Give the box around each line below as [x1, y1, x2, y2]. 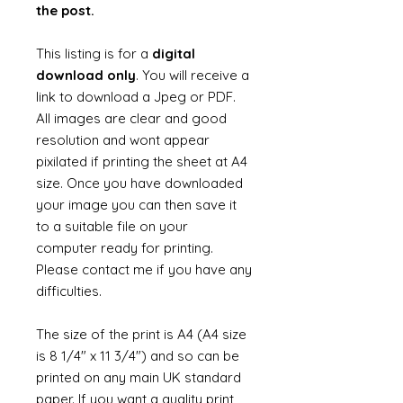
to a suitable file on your [36, 218, 188, 235]
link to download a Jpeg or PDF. [36, 88, 236, 105]
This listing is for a [36, 45, 152, 62]
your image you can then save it [36, 196, 237, 213]
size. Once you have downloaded [36, 175, 243, 192]
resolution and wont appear [36, 131, 210, 148]
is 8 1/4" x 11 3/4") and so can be [36, 347, 239, 364]
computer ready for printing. [36, 239, 213, 256]
